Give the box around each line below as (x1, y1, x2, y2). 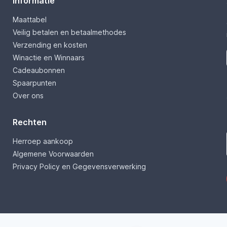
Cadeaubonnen (12, 66, 65, 75)
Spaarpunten (12, 79, 56, 88)
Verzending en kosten (12, 41, 87, 50)
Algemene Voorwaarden (12, 149, 94, 159)
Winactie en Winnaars (12, 53, 85, 62)
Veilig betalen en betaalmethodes (12, 28, 126, 37)
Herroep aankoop (12, 137, 73, 146)
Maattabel (12, 15, 47, 24)
